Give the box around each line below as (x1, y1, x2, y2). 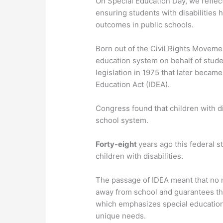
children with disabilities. (96, 151, 184, 161)
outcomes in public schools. (96, 20, 194, 30)
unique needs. (96, 211, 146, 221)
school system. (96, 115, 149, 125)
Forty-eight (96, 139, 139, 149)
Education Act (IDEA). (96, 80, 170, 90)
